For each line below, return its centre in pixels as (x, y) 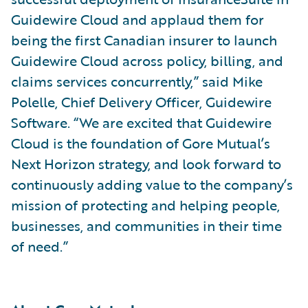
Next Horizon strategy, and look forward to (146, 163)
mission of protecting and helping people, (145, 205)
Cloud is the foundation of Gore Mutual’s (141, 143)
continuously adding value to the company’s (152, 184)
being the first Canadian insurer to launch (144, 40)
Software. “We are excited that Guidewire (141, 122)
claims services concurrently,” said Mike (137, 81)
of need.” (40, 246)
